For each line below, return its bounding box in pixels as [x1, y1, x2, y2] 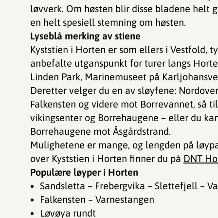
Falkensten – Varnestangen [44, 194, 154, 205]
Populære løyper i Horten [30, 166, 138, 178]
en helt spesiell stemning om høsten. [30, 17, 188, 28]
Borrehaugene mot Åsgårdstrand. [30, 126, 171, 137]
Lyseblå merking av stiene [30, 30, 141, 41]
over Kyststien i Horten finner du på [30, 153, 183, 164]
